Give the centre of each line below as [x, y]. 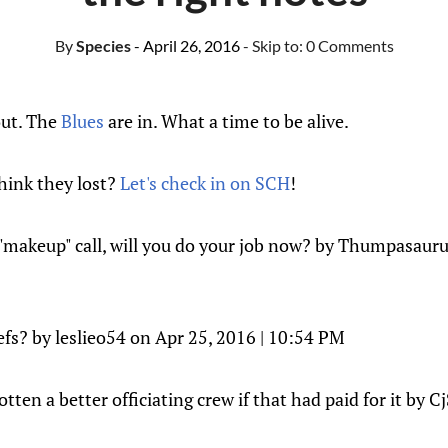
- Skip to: [274, 45]
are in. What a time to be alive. [226, 121]
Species [101, 45]
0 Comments [349, 45]
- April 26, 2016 [186, 45]
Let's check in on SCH [205, 183]
